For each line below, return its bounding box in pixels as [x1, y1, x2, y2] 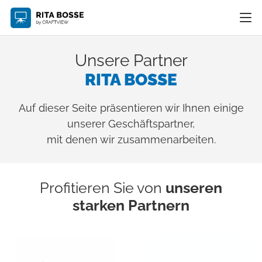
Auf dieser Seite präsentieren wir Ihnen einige [18, 102, 244, 114]
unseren [166, 179, 222, 196]
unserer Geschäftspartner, [67, 118, 195, 130]
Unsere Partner [74, 51, 188, 70]
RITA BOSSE [85, 70, 177, 89]
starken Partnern [73, 196, 189, 214]
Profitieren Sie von [40, 179, 166, 196]
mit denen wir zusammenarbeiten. [46, 133, 216, 146]
